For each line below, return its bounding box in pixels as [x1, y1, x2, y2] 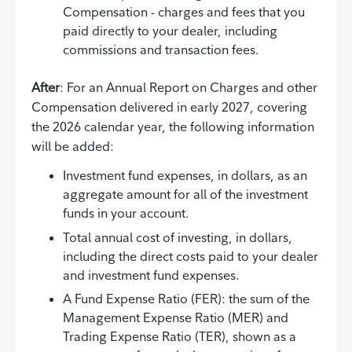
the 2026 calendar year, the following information [31, 119, 314, 135]
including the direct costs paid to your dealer [63, 247, 318, 264]
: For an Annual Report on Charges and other [60, 79, 317, 96]
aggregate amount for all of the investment [63, 186, 308, 203]
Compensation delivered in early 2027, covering [31, 99, 307, 115]
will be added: [31, 138, 114, 155]
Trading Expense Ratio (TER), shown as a [63, 328, 296, 344]
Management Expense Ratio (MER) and [63, 309, 288, 325]
